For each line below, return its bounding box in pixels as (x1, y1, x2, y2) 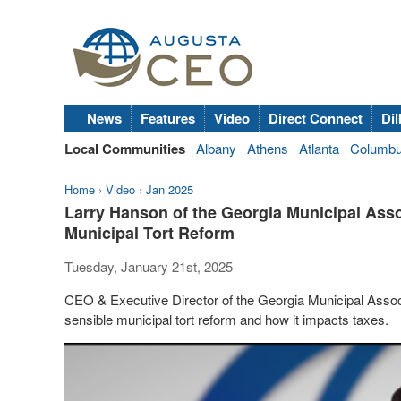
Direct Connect (269, 108, 363, 128)
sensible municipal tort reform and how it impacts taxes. (64, 310, 388, 328)
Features (141, 108, 195, 128)
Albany (196, 139, 236, 158)
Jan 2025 (146, 181, 193, 198)
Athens (247, 139, 288, 158)
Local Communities (64, 139, 185, 158)
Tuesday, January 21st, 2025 (64, 257, 233, 276)
